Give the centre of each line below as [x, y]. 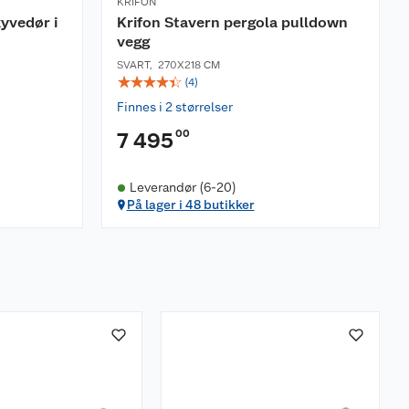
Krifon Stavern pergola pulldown [232, 22]
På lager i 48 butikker [190, 204]
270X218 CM [189, 65]
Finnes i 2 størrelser [175, 107]
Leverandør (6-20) [183, 187]
